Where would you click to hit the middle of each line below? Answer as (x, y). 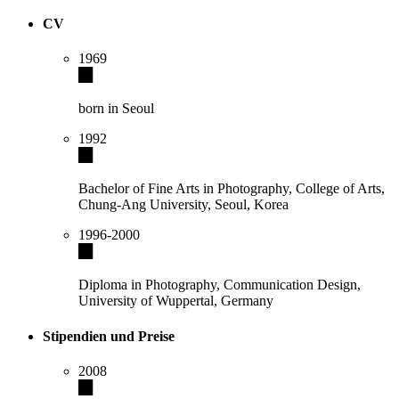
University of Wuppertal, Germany (176, 301)
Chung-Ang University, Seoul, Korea (183, 205)
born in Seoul (116, 109)
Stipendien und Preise (109, 336)
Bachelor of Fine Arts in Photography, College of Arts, (232, 189)
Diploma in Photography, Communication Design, (220, 285)
